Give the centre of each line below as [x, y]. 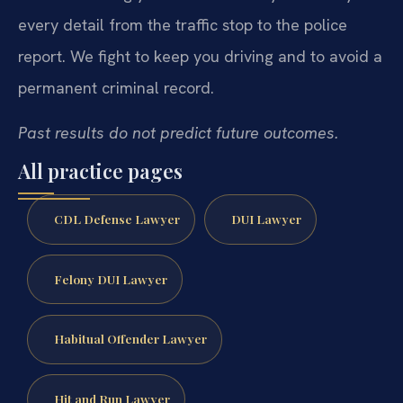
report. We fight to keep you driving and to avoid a [200, 57]
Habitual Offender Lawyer [130, 339]
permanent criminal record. [116, 88]
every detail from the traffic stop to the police [183, 25]
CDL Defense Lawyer [116, 218]
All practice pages [100, 170]
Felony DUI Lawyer [110, 278]
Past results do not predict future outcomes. [178, 132]
